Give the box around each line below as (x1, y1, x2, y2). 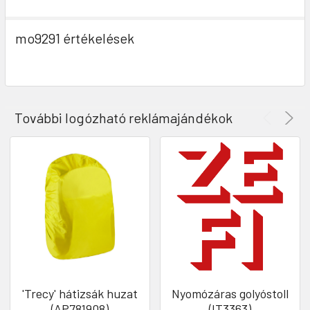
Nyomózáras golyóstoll (172, 286, 289, 302)
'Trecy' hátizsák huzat (22, 286, 138, 302)
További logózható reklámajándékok (15, 109, 232, 127)
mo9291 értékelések (15, 30, 134, 47)
